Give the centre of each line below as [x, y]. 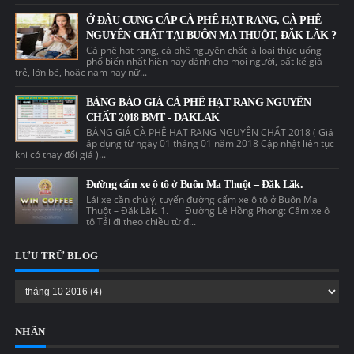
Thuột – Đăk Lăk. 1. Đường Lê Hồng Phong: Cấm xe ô [207, 210]
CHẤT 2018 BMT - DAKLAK [153, 117]
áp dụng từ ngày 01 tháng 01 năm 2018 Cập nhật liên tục [210, 143]
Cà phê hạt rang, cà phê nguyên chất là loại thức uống [203, 50]
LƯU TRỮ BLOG [56, 255]
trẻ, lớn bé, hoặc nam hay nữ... [81, 72]
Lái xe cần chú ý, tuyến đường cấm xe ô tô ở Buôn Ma [201, 199]
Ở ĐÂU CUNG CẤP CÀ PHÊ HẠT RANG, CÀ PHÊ [203, 20]
